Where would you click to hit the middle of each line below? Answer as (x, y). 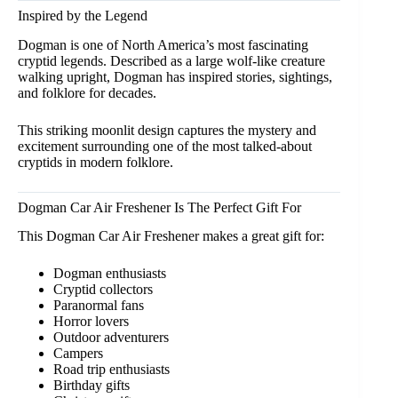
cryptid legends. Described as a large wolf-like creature (171, 60)
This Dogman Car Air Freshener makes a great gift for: (171, 236)
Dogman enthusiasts (110, 274)
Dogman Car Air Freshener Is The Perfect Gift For (159, 207)
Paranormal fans (99, 306)
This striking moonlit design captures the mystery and (167, 130)
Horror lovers (91, 322)
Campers (78, 354)
